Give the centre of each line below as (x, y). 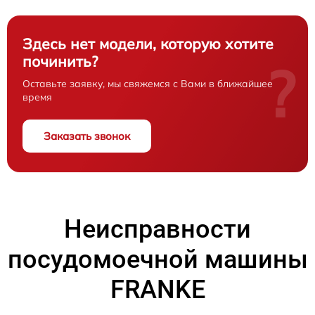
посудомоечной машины (157, 260)
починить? (60, 62)
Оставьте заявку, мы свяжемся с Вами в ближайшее (148, 84)
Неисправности (157, 230)
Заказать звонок (87, 136)
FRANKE (157, 290)
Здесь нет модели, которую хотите (148, 44)
